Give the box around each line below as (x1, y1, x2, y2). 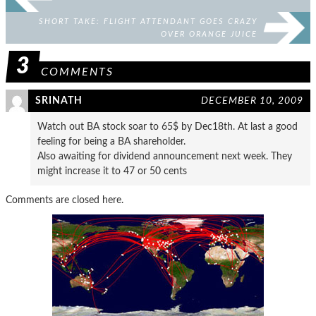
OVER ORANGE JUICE (161, 30, 257, 38)
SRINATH (35, 95, 83, 106)
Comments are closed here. (6, 195, 123, 205)
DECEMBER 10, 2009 (201, 95, 303, 106)
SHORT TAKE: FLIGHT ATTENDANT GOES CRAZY (39, 18, 257, 25)
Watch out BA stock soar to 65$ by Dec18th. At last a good (37, 121, 298, 132)
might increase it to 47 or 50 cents (37, 166, 187, 176)
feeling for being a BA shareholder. (37, 136, 186, 147)
